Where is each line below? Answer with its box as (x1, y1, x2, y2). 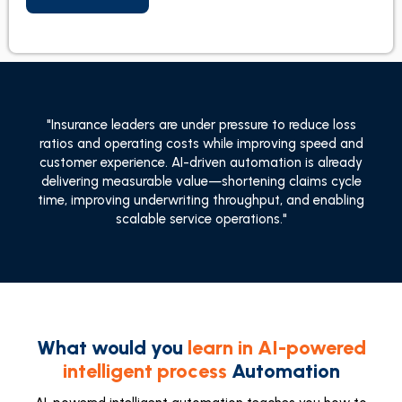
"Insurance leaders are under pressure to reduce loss (46, 117, 356, 133)
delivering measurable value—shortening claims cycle (40, 173, 362, 189)
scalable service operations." (115, 211, 287, 227)
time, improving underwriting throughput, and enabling (38, 192, 364, 208)
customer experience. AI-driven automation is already (39, 154, 363, 170)
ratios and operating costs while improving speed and (39, 135, 363, 152)
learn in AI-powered (187, 336, 366, 360)
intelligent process (62, 359, 227, 383)
